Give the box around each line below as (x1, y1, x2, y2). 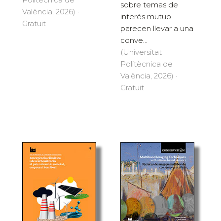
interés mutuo (120, 11, 171, 21)
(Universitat (120, 47, 162, 57)
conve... (120, 35, 147, 45)
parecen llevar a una (120, 23, 193, 33)
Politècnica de (120, 59, 173, 69)
